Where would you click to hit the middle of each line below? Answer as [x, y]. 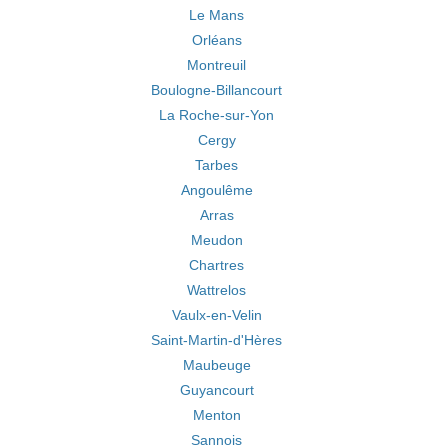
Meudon [216, 240]
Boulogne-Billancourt [216, 90]
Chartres [216, 265]
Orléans [216, 40]
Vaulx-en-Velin [216, 315]
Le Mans [216, 15]
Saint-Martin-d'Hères [216, 340]
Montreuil [216, 65]
